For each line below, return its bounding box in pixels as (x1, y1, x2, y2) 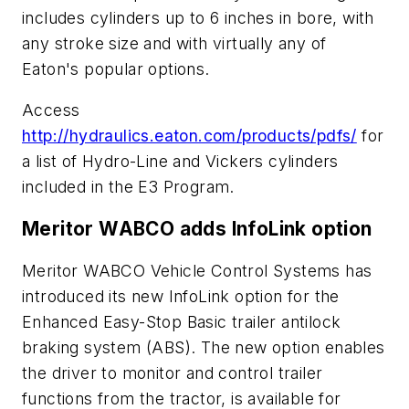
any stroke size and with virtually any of (22, 33, 327, 53)
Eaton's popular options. (22, 58, 210, 79)
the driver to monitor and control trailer (22, 362, 323, 383)
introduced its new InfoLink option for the (22, 286, 340, 306)
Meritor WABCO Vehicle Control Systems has (22, 260, 372, 280)
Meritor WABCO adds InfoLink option (22, 217, 372, 241)
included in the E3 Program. (22, 177, 235, 197)
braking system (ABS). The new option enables (22, 337, 385, 357)
